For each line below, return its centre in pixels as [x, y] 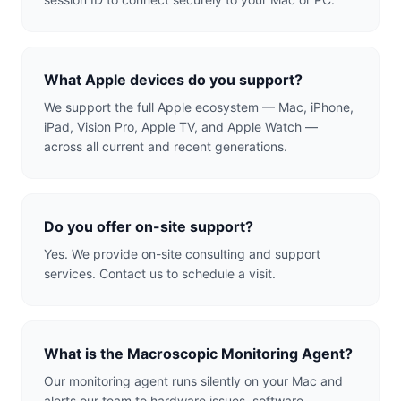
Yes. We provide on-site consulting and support [182, 254]
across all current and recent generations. [166, 146]
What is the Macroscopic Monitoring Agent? [198, 354]
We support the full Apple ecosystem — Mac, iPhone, [199, 107]
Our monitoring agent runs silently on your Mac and [193, 381]
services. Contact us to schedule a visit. [160, 273]
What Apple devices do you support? [173, 80]
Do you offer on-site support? [149, 226]
